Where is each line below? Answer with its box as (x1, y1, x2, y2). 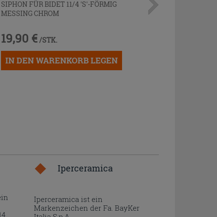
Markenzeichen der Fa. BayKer (33, 203, 139, 213)
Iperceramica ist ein (33, 194, 103, 204)
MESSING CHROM (1, 8, 60, 18)
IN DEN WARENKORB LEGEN (5, 54, 118, 66)
